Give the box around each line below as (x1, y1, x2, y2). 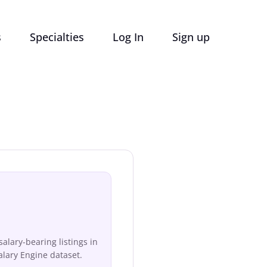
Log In (113, 30, 144, 44)
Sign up (172, 30, 210, 44)
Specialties (30, 30, 84, 44)
